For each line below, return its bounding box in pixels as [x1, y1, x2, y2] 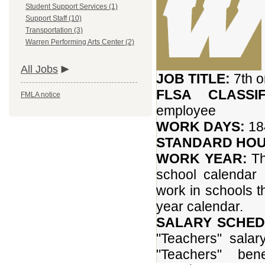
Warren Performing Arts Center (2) [25, 38, 134, 46]
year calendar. [156, 199, 247, 214]
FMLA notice [21, 91, 60, 99]
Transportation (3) [25, 26, 83, 34]
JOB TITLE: [156, 71, 234, 86]
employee [156, 103, 216, 118]
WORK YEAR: [156, 151, 247, 166]
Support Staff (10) [25, 14, 82, 22]
